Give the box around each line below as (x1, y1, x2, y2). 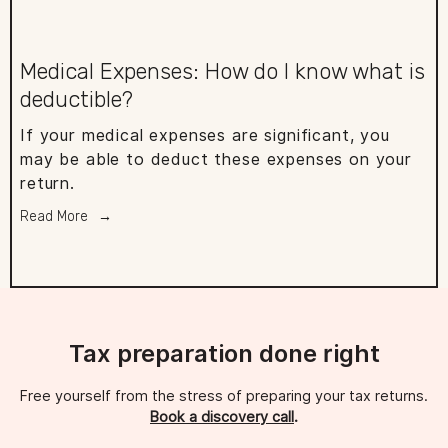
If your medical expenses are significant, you (20, 126, 390, 146)
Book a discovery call (150, 408, 294, 426)
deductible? (20, 86, 133, 114)
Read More (20, 208, 88, 226)
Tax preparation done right (68, 339, 380, 369)
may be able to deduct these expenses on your (20, 150, 412, 170)
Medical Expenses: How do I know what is (20, 58, 425, 86)
